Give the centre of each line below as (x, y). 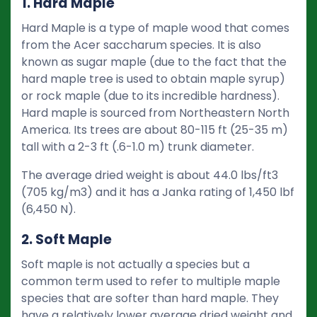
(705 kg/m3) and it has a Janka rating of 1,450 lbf (158, 192)
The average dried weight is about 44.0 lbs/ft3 (150, 175)
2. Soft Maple (67, 239)
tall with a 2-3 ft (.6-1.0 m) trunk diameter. (138, 146)
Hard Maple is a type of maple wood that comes (155, 28)
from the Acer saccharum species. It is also (141, 45)
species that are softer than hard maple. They (150, 298)
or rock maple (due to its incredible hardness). (150, 96)
